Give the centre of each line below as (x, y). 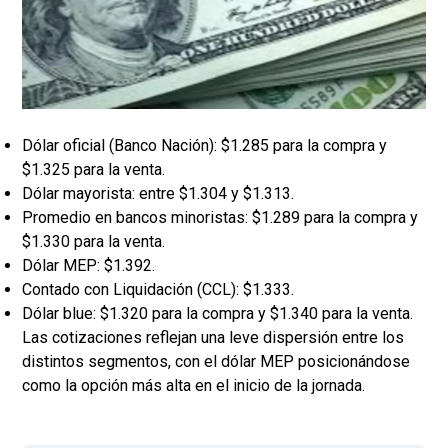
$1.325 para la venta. (93, 170)
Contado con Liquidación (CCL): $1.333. (158, 290)
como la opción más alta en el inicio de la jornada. (193, 386)
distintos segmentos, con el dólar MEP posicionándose (216, 362)
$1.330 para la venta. (93, 242)
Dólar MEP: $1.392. (88, 266)
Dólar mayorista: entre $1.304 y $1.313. (158, 194)
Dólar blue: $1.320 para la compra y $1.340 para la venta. (217, 314)
